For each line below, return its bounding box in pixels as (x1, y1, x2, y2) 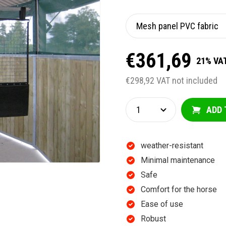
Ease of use (141, 199, 183, 209)
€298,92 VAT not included (126, 75, 217, 86)
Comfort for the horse (141, 185, 217, 194)
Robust (141, 214, 166, 223)
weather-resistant (141, 141, 203, 150)
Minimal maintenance (141, 155, 215, 165)
